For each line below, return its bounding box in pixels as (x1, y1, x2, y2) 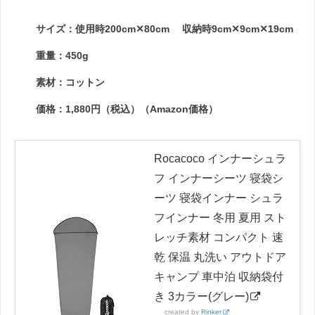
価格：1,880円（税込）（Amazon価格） (36, 103, 218, 115)
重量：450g (36, 49, 89, 61)
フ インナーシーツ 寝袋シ (154, 172, 283, 184)
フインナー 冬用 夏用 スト (154, 211, 286, 224)
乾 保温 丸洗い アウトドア (154, 250, 286, 263)
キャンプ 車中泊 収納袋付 (154, 270, 283, 283)
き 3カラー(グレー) (154, 290, 249, 302)
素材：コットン (36, 76, 105, 88)
